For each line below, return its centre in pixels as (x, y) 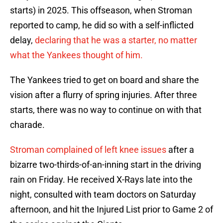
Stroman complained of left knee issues (89, 150)
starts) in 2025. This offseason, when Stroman (101, 10)
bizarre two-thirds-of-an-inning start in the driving (106, 165)
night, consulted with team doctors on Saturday (103, 195)
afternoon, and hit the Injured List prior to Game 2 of (111, 210)
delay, (22, 40)
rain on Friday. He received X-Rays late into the (101, 180)
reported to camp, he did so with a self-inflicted (102, 25)
